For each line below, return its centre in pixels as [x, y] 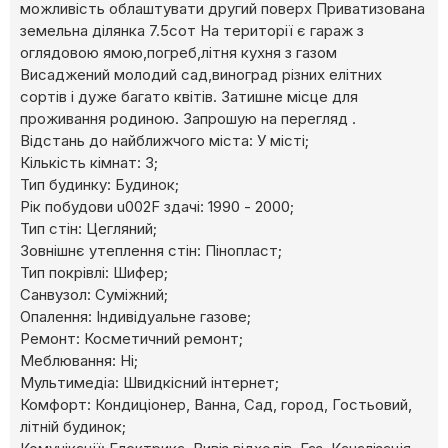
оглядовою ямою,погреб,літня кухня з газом [178, 53]
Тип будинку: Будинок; [99, 185]
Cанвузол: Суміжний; [94, 295]
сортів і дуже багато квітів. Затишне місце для [189, 97]
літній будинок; [73, 427]
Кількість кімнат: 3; [89, 163]
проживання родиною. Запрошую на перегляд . [188, 119]
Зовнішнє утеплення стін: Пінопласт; [151, 251]
